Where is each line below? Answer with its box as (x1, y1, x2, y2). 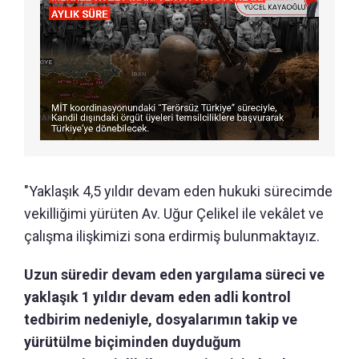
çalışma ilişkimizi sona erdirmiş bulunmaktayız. (24, 227, 320, 244)
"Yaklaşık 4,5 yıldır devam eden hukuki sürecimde (24, 182, 333, 200)
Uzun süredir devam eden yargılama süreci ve (24, 265, 325, 283)
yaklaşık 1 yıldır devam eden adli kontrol (24, 288, 291, 305)
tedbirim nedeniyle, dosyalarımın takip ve (24, 310, 297, 328)
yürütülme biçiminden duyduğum (24, 333, 241, 350)
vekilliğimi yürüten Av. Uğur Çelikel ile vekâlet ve (24, 204, 324, 222)
